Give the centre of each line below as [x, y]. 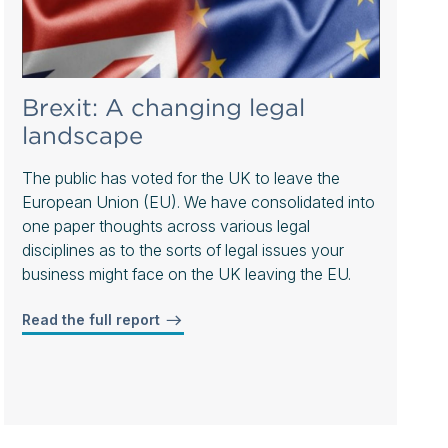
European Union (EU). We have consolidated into [199, 201]
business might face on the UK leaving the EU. [187, 273]
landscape [83, 135]
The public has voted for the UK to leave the [181, 177]
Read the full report [93, 319]
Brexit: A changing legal [164, 107]
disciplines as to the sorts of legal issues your [183, 249]
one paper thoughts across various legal [166, 225]
